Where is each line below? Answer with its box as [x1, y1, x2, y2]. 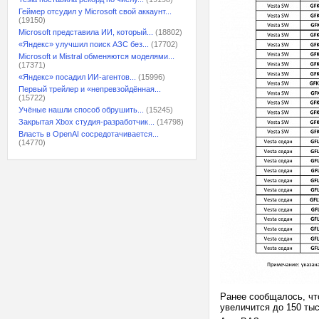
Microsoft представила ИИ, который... [19, 28, 153, 36]
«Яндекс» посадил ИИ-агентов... [19, 73, 136, 81]
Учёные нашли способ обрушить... [19, 105, 144, 114]
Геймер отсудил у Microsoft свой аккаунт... [19, 7, 172, 16]
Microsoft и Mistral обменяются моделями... [19, 52, 174, 61]
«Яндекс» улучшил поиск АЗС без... [19, 40, 149, 48]
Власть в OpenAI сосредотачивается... [19, 130, 159, 138]
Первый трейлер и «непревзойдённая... [19, 85, 161, 93]
